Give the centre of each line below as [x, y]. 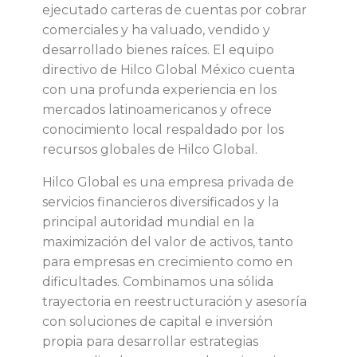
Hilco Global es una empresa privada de [168, 182]
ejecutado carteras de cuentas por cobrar [175, 10]
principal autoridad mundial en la [148, 222]
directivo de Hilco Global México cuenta [169, 69]
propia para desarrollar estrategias [150, 341]
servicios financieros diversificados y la [161, 202]
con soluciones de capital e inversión [157, 321]
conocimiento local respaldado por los [163, 129]
